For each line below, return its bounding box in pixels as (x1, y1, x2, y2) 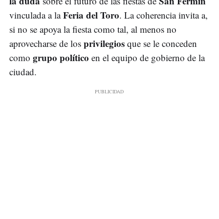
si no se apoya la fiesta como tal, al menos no (9, 22, 176, 35)
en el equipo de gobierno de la (89, 51, 205, 64)
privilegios (84, 36, 127, 50)
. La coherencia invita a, (119, 8, 208, 21)
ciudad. (9, 65, 40, 78)
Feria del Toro (63, 8, 119, 22)
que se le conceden (127, 37, 197, 49)
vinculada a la (9, 8, 63, 21)
